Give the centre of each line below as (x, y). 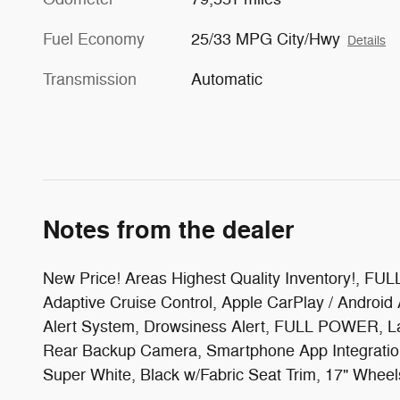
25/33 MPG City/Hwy (266, 40)
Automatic (227, 80)
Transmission (90, 80)
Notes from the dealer (169, 231)
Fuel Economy (94, 40)
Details (367, 41)
